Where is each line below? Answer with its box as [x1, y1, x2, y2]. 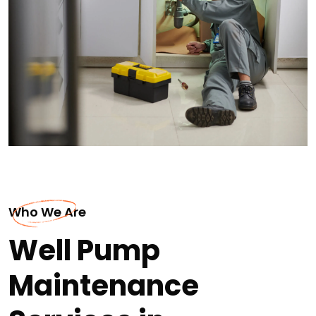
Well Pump [8, 230, 160, 270]
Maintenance [8, 265, 199, 305]
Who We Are [8, 202, 86, 221]
